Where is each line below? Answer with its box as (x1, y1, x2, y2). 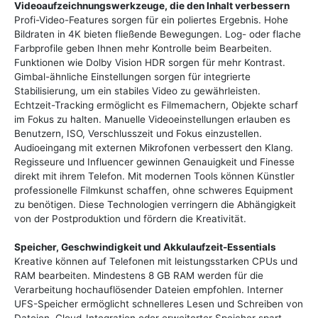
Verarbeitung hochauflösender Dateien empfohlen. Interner (14, 283, 283, 295)
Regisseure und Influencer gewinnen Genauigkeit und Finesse (14, 155, 295, 168)
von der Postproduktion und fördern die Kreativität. (14, 212, 246, 224)
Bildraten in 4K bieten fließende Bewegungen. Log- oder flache (14, 28, 301, 40)
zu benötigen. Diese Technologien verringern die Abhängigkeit (14, 198, 296, 210)
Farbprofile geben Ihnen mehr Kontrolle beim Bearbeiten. (14, 42, 272, 54)
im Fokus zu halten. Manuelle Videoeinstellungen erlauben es (14, 113, 290, 125)
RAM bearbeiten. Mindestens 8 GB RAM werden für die (14, 269, 263, 281)
